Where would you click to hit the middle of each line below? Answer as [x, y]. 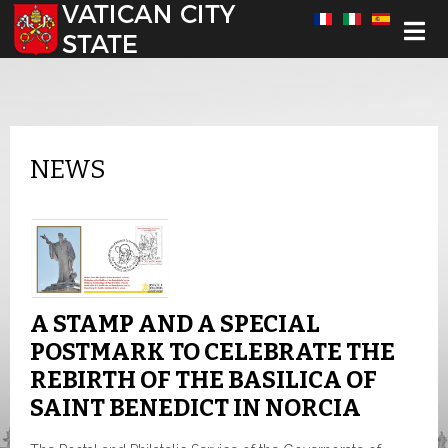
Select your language [78, 19]
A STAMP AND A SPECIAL [175, 324]
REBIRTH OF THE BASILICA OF [203, 380]
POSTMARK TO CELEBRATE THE [212, 352]
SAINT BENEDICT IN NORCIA [195, 408]
